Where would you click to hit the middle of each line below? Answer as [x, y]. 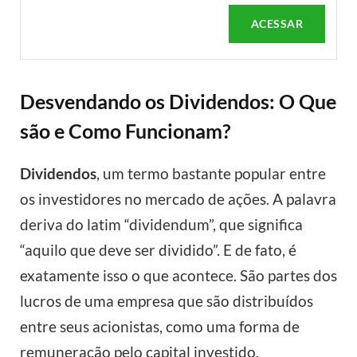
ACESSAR [277, 24]
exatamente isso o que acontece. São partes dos [178, 275]
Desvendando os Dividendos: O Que [178, 102]
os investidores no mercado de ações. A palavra [178, 198]
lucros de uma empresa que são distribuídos [167, 300]
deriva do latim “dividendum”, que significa [161, 224]
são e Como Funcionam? [126, 131]
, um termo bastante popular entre [211, 173]
